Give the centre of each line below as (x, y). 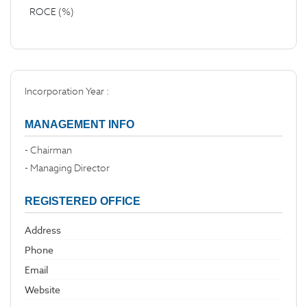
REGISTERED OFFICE (83, 201)
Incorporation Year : (68, 91)
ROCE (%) (52, 12)
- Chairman (48, 150)
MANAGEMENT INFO (79, 124)
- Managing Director (67, 168)
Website (42, 290)
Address (43, 230)
